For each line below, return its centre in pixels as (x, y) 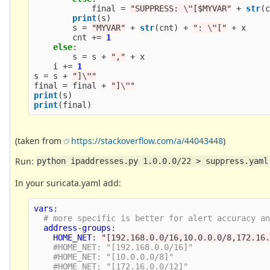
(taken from (39, 140)
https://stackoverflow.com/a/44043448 (147, 140)
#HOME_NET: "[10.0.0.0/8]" (116, 256)
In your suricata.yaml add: (68, 183)
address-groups (77, 228)
